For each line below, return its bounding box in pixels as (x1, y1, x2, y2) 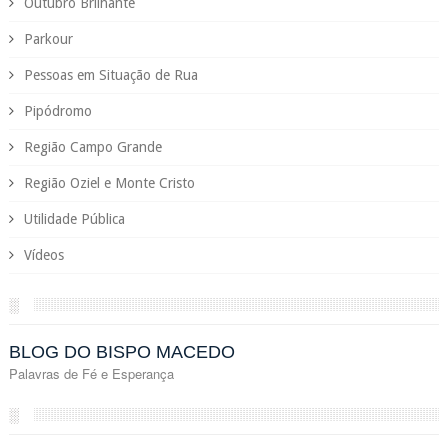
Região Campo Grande (23, 138, 162, 155)
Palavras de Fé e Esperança (8, 363, 174, 383)
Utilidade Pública (23, 210, 125, 227)
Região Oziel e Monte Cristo (23, 174, 195, 191)
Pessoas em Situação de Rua (23, 66, 198, 83)
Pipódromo (23, 102, 92, 119)
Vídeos (23, 246, 64, 263)
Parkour (23, 30, 73, 47)
